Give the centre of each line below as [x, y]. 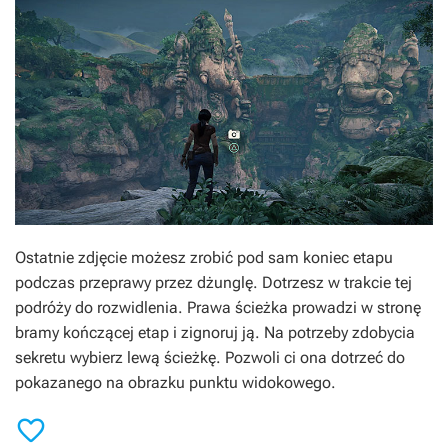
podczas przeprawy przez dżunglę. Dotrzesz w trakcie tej [213, 283]
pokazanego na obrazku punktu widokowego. [175, 383]
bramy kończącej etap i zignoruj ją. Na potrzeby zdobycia [215, 333]
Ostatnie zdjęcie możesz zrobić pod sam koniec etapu [204, 258]
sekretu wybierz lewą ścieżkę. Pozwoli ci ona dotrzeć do [210, 358]
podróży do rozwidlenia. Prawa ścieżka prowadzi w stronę [218, 308]
